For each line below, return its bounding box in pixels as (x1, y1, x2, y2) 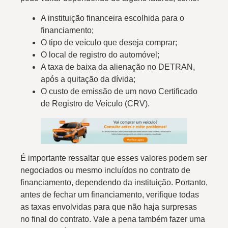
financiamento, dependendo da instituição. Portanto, (20, 178, 208, 187)
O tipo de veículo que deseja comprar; (41, 38, 177, 47)
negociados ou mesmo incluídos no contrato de (20, 165, 190, 175)
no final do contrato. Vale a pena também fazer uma (20, 214, 205, 223)
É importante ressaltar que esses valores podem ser (20, 153, 207, 162)
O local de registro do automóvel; (41, 50, 159, 59)
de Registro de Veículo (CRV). (41, 99, 150, 108)
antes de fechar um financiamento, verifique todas (20, 190, 199, 199)
